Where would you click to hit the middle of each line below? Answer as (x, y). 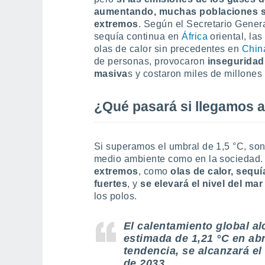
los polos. (116, 196)
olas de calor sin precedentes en (168, 49)
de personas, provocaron (150, 61)
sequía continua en (138, 36)
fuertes (111, 184)
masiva (111, 74)
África (195, 36)
